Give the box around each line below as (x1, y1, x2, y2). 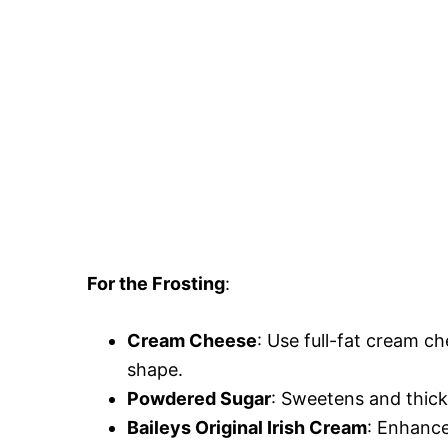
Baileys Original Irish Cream (127, 416, 367, 438)
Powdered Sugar (127, 387, 271, 409)
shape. (127, 358, 183, 380)
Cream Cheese (127, 329, 257, 351)
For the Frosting (87, 272, 225, 294)
